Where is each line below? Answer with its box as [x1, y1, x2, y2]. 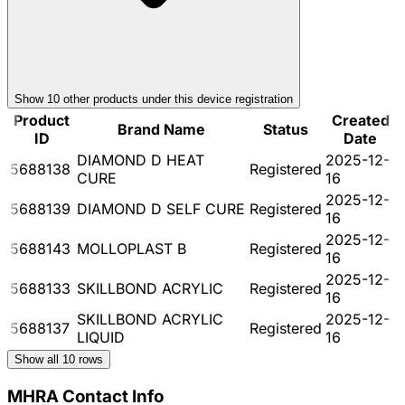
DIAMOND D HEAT [77, 150, 204, 169]
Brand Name [118, 119, 205, 138]
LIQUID [77, 327, 125, 346]
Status [263, 119, 308, 138]
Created [331, 110, 390, 129]
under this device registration [138, 91, 293, 106]
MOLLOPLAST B [77, 239, 186, 258]
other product [60, 91, 132, 106]
